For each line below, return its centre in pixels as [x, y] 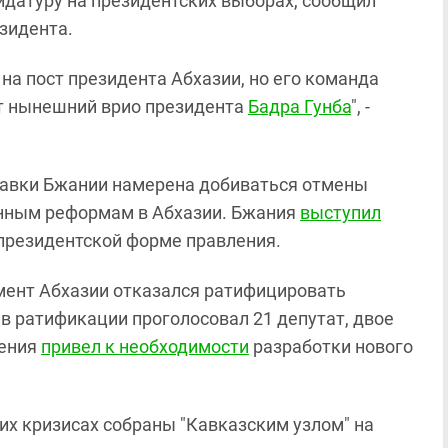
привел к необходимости [145, 346]
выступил [340, 212]
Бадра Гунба [299, 106]
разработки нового [331, 346]
